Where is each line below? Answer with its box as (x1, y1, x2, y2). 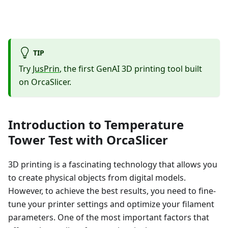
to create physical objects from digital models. (8, 172, 186, 184)
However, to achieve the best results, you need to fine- (8, 185, 216, 197)
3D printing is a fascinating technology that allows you (8, 159, 217, 170)
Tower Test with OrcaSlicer (8, 131, 168, 149)
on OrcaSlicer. (19, 76, 71, 88)
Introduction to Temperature (8, 116, 184, 133)
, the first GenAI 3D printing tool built (60, 63, 202, 75)
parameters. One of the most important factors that (8, 212, 209, 223)
